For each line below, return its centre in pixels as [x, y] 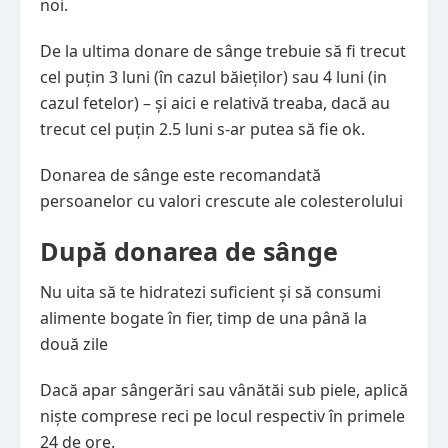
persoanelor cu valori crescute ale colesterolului [221, 201]
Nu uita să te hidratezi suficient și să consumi [210, 292]
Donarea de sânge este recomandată [180, 175]
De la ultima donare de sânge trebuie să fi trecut [223, 51]
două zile [74, 344]
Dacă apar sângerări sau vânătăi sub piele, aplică [224, 390]
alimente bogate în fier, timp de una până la [203, 318]
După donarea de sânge [189, 251]
